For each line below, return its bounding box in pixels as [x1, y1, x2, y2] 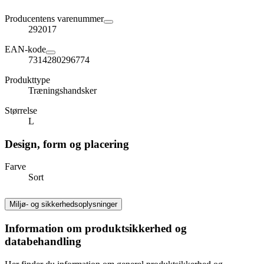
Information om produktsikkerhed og [5, 222, 187, 235]
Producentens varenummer [5, 13, 104, 24]
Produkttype [5, 74, 50, 85]
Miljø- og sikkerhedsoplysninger [9, 200, 117, 209]
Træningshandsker [28, 85, 97, 95]
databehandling [5, 235, 81, 248]
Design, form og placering [5, 137, 129, 150]
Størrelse [5, 105, 37, 115]
